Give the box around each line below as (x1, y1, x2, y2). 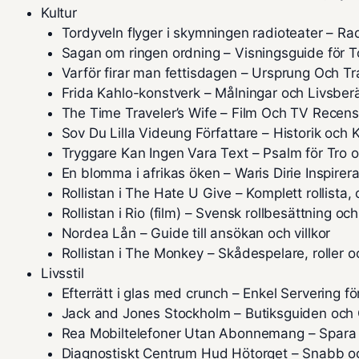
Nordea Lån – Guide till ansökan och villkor (61, 225, 331, 241)
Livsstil (41, 265, 84, 281)
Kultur (41, 5, 77, 21)
